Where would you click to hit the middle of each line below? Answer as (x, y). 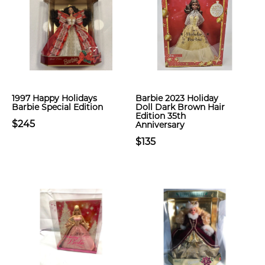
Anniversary (160, 125)
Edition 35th (161, 116)
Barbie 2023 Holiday (177, 98)
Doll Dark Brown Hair (180, 107)
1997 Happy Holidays (54, 98)
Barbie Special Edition (57, 107)
